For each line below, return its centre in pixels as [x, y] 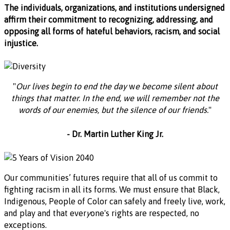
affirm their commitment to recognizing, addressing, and [109, 20]
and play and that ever [45, 213]
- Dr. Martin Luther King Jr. [115, 134]
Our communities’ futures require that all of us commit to [111, 178]
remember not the [185, 98]
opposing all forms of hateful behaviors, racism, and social [112, 32]
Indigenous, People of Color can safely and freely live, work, [115, 202]
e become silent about [176, 87]
